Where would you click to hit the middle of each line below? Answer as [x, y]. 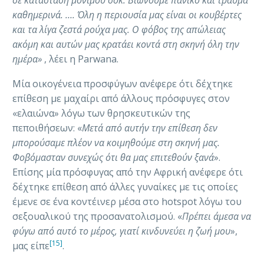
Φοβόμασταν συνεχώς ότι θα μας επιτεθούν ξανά [113, 158]
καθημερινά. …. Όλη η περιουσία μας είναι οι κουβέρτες [127, 14]
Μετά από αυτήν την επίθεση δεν [150, 128]
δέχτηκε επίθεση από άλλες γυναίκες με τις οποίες [125, 187]
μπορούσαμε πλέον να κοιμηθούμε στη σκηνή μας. [116, 143]
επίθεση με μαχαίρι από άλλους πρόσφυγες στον [121, 99]
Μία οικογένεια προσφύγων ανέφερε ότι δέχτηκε [123, 84]
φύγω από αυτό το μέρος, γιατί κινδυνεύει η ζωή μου [121, 231]
